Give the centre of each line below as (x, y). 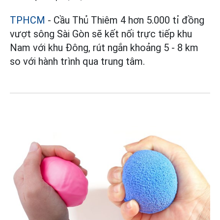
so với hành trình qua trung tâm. (77, 61)
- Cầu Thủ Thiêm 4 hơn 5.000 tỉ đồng (125, 20)
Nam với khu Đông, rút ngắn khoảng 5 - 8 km (104, 47)
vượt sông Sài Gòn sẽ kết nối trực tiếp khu (101, 34)
